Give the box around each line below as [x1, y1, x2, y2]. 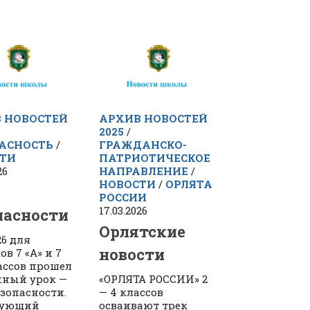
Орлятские [99, 221, 186, 242]
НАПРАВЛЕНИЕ [99, 164, 189, 179]
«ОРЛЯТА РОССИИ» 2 [99, 272, 208, 286]
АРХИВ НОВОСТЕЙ [99, 111, 208, 126]
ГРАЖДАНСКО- [99, 138, 188, 152]
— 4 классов [99, 285, 164, 300]
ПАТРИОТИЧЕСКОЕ [99, 151, 211, 165]
